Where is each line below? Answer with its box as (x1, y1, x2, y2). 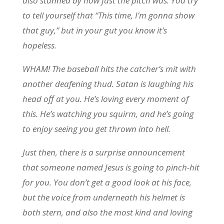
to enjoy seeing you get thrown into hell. (22, 123, 170, 134)
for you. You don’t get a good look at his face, (22, 176, 191, 188)
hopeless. (22, 39, 56, 51)
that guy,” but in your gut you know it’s (22, 24, 167, 36)
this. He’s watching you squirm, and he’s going (22, 108, 194, 119)
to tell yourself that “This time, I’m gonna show (22, 9, 194, 21)
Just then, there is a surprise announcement (22, 146, 185, 158)
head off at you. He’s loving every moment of (22, 93, 188, 104)
